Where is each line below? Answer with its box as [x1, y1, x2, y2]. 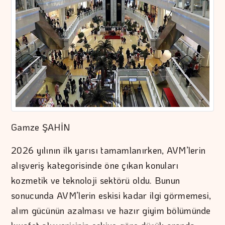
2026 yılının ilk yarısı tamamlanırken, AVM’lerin [11, 144, 206, 156]
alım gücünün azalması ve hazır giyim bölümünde [11, 204, 211, 216]
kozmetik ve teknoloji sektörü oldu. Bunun [11, 174, 180, 186]
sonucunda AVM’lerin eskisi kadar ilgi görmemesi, [11, 189, 211, 201]
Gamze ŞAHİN [11, 121, 70, 133]
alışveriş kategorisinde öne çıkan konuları [11, 159, 179, 171]
